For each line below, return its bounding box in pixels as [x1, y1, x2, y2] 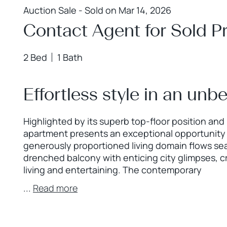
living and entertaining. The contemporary [23, 164, 202, 176]
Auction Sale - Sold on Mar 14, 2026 [23, 4, 171, 16]
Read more [33, 182, 78, 194]
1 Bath [57, 51, 83, 63]
